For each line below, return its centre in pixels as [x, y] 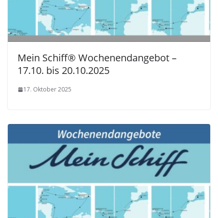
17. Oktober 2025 [47, 90]
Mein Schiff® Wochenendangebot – [97, 58]
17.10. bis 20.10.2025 [64, 71]
